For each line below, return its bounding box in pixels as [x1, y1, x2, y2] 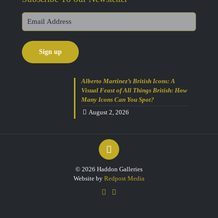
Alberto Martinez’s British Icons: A [81, 77, 176, 85]
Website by [73, 174, 104, 182]
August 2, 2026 [89, 108, 129, 116]
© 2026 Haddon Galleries [75, 165, 143, 173]
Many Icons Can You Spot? [81, 95, 155, 103]
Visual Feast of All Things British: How [81, 86, 188, 94]
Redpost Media [104, 174, 145, 182]
